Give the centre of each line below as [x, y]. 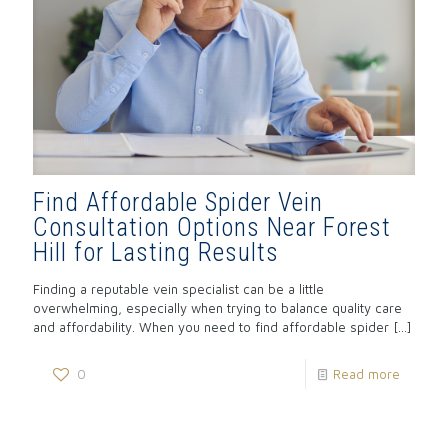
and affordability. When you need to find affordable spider [211, 327]
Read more [366, 374]
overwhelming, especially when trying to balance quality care [217, 308]
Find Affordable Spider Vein [178, 202]
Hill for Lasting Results [156, 252]
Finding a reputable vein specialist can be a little [178, 289]
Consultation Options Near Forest [212, 227]
